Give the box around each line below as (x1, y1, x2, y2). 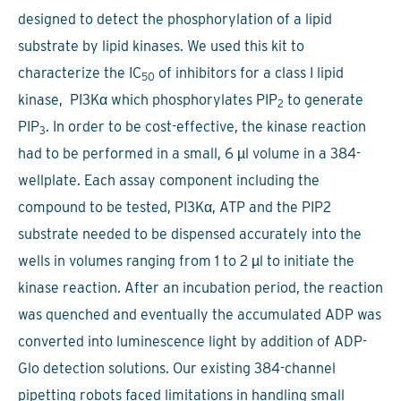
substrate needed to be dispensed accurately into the (18, 225, 362, 243)
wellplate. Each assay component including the (18, 171, 320, 189)
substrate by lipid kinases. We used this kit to (18, 37, 304, 55)
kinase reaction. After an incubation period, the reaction (18, 278, 383, 296)
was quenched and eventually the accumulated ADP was (18, 305, 381, 323)
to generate (284, 90, 363, 108)
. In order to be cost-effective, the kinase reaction (46, 117, 366, 135)
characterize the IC (18, 64, 141, 81)
